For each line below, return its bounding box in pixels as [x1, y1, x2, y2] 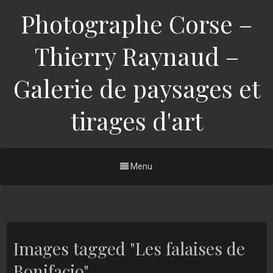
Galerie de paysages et [13, 72, 260, 104]
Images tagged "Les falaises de [13, 237, 245, 260]
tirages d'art [70, 104, 203, 136]
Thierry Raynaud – [34, 40, 239, 72]
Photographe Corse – [21, 7, 252, 40]
